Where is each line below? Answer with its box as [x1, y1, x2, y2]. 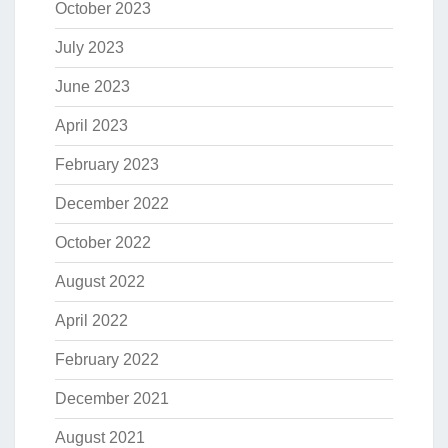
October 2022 [55, 234, 151, 252]
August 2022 [55, 273, 145, 291]
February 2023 [55, 156, 159, 174]
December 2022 [55, 195, 169, 213]
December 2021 [55, 390, 169, 408]
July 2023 [55, 39, 124, 57]
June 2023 [55, 78, 130, 96]
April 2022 [55, 312, 128, 330]
